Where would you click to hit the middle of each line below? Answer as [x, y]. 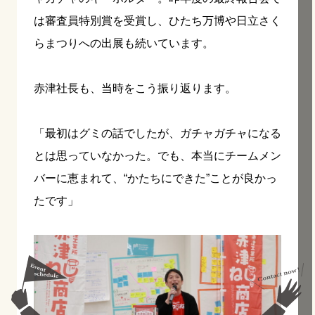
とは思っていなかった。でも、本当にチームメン [157, 155]
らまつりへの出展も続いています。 [124, 43]
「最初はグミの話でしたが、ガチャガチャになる [157, 133]
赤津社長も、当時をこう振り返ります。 [135, 88]
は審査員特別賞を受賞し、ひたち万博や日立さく [157, 20]
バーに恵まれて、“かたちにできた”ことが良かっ [155, 178]
